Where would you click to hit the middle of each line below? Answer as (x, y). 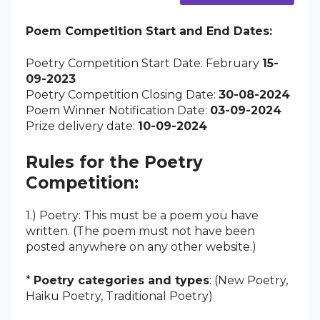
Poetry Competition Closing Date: (122, 94)
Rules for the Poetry (114, 162)
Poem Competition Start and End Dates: (149, 31)
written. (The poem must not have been (140, 231)
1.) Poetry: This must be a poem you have (142, 215)
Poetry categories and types (121, 280)
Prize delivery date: (82, 126)
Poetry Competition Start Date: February (144, 63)
